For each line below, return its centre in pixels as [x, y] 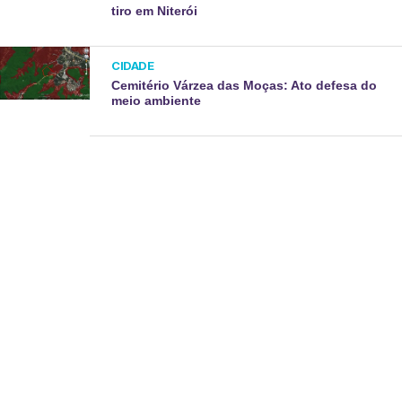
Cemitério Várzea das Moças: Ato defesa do [245, 85]
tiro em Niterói [155, 11]
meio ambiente [157, 100]
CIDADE [133, 66]
